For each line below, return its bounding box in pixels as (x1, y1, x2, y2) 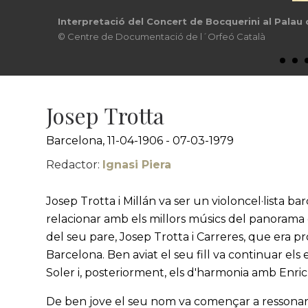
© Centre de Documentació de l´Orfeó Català (58, 31, 265, 42)
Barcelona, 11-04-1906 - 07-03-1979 (46, 134, 234, 147)
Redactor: (46, 158, 103, 171)
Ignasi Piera (102, 158, 172, 171)
